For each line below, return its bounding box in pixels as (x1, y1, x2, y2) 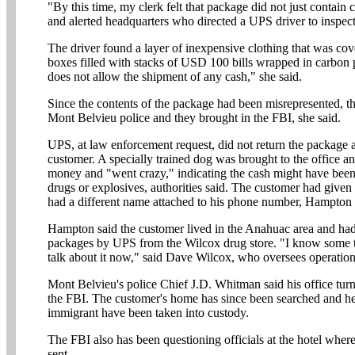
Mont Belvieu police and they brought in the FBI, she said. (48, 111, 341, 124)
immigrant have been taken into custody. (48, 306, 249, 319)
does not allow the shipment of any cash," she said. (48, 70, 302, 83)
